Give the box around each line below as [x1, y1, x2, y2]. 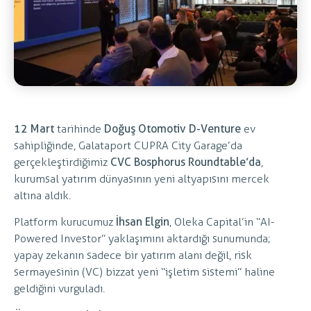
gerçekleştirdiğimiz [14, 155, 110, 169]
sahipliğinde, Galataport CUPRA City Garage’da [14, 138, 242, 152]
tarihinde [54, 121, 104, 135]
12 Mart [14, 121, 54, 135]
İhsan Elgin [116, 215, 169, 229]
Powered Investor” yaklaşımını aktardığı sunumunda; [14, 232, 271, 246]
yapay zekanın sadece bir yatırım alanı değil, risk [14, 249, 252, 262]
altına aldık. [14, 188, 71, 202]
